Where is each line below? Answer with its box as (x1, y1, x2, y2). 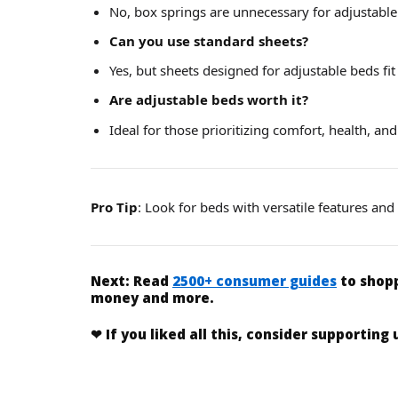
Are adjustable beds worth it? (109, 91, 308, 109)
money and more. (91, 288, 214, 306)
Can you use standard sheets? (109, 31, 308, 50)
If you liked (106, 325, 189, 344)
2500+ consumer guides (172, 271, 337, 290)
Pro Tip (91, 197, 138, 216)
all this (189, 325, 238, 344)
